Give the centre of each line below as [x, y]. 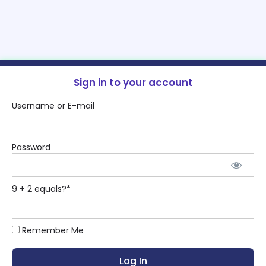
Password [31, 148]
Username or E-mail [53, 106]
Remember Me [52, 231]
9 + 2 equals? [39, 189]
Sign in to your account [133, 83]
